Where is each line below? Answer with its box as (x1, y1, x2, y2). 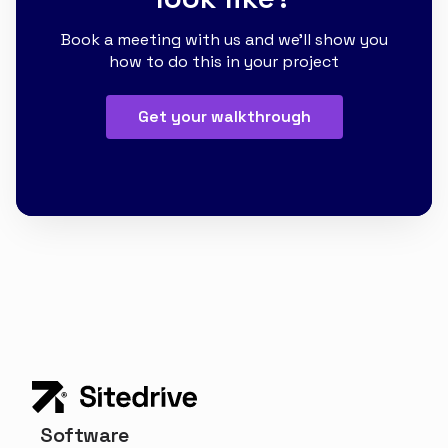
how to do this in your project (109, 50, 339, 72)
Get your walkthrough (137, 105, 311, 127)
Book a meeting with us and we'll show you (60, 28, 388, 50)
